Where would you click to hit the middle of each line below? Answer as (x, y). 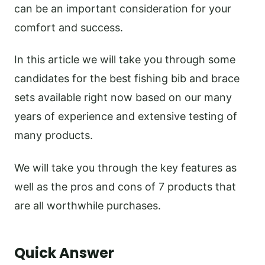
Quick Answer (64, 253)
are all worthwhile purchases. (88, 205)
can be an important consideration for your (123, 8)
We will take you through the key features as (125, 167)
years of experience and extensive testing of (126, 117)
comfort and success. (70, 27)
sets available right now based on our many (123, 98)
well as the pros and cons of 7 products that (125, 186)
